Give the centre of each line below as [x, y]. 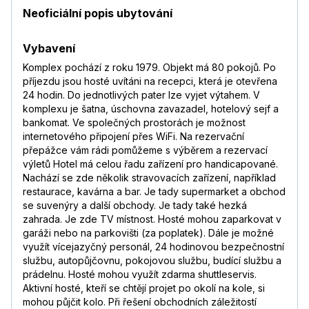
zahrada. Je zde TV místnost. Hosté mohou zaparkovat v [152, 219]
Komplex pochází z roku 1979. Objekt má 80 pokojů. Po [149, 68]
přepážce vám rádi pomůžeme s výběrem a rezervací [145, 150]
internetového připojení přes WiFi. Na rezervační [133, 137]
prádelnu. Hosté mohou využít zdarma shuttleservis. [140, 275]
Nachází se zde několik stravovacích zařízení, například [149, 178]
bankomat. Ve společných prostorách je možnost [134, 123]
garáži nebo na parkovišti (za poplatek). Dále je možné [148, 233]
